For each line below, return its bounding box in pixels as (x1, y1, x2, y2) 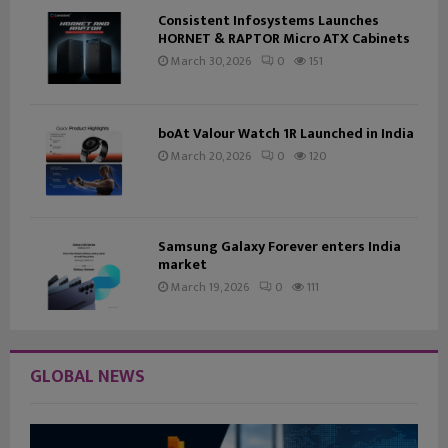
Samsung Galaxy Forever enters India (158, 235, 401, 259)
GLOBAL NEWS (30, 362, 145, 393)
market (158, 253, 207, 277)
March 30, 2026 (171, 51, 251, 72)
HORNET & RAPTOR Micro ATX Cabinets (158, 27, 410, 51)
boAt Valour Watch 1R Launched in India (158, 122, 414, 146)
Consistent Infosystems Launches (158, 9, 379, 33)
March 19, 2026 (171, 277, 249, 298)
